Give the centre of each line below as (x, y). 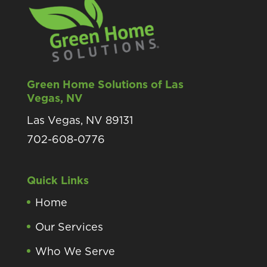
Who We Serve (75, 252)
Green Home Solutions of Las (105, 84)
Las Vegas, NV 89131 (80, 120)
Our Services (69, 227)
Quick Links (58, 181)
